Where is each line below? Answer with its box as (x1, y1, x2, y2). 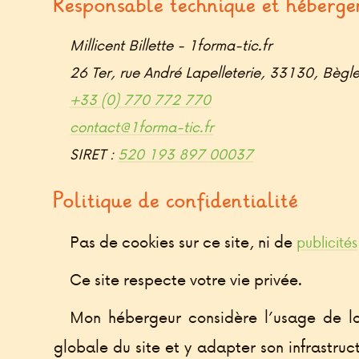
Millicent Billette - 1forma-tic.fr (70, 34, 272, 55)
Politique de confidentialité (54, 187, 299, 215)
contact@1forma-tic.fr (70, 116, 214, 137)
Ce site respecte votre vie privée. (70, 268, 304, 291)
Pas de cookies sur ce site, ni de (70, 230, 297, 253)
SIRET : (70, 143, 119, 164)
